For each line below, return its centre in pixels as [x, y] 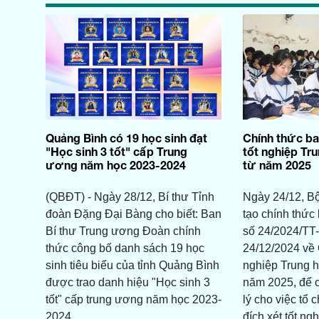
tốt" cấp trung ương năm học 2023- [133, 300]
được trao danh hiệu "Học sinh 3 [127, 283]
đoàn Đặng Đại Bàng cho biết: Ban [133, 214]
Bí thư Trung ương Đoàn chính [123, 231]
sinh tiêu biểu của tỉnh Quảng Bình [132, 266]
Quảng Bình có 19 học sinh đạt [126, 138]
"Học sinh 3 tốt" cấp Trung [116, 152]
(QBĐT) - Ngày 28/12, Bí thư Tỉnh [130, 197]
